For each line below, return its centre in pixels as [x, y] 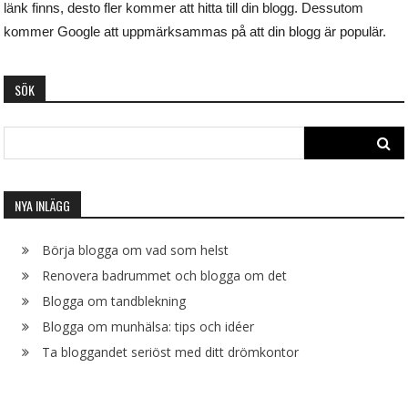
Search [324, 138]
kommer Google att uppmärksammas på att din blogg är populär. [195, 32]
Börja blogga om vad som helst [136, 250]
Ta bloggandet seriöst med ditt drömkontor [171, 352]
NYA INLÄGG [43, 206]
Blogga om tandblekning [114, 301]
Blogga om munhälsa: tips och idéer [148, 327]
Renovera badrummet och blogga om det [165, 276]
